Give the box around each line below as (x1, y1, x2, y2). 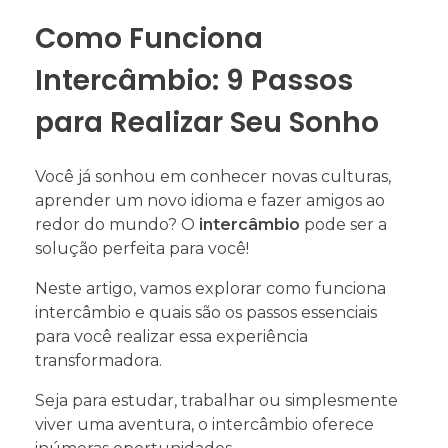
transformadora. (35, 350, 162, 370)
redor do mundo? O (35, 214, 199, 234)
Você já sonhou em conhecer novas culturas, (35, 166, 391, 186)
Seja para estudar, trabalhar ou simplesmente (35, 390, 398, 410)
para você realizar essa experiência (35, 326, 308, 346)
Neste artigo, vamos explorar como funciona (35, 278, 386, 298)
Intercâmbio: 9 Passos (35, 60, 353, 100)
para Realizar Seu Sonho (35, 102, 379, 142)
